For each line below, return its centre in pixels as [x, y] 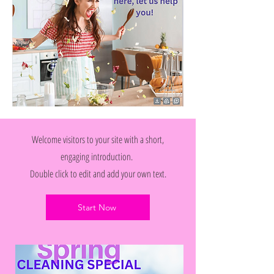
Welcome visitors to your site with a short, [98, 139]
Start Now [97, 207]
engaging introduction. [98, 157]
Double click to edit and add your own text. [98, 174]
